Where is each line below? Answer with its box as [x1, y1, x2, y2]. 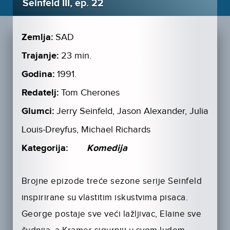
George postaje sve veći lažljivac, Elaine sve [21, 209, 202, 220]
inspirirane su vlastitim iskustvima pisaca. [21, 193, 188, 203]
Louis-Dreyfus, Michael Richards [21, 124, 150, 136]
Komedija [86, 143, 127, 155]
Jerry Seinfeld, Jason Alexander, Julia [56, 106, 208, 117]
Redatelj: [21, 87, 59, 99]
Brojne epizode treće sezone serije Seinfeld [21, 176, 202, 187]
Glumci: [21, 106, 54, 118]
